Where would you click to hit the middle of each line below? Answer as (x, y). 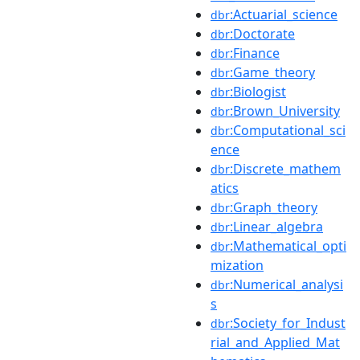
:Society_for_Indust (288, 323)
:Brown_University (285, 110)
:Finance (255, 53)
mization (237, 265)
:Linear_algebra (276, 226)
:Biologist (258, 91)
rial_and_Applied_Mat (275, 342)
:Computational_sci (288, 130)
